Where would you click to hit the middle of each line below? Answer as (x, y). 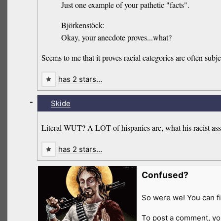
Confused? (165, 175)
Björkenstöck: (83, 25)
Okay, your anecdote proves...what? (117, 37)
